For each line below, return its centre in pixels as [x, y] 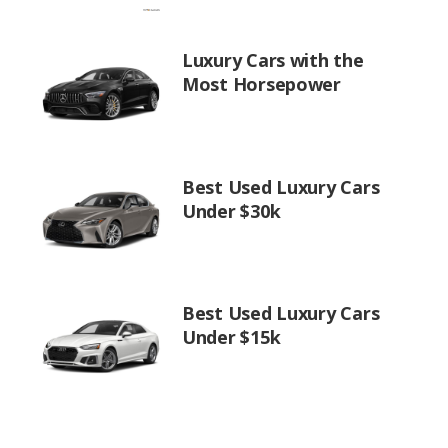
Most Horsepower [261, 84]
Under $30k [231, 210]
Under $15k [231, 337]
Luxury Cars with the [273, 60]
